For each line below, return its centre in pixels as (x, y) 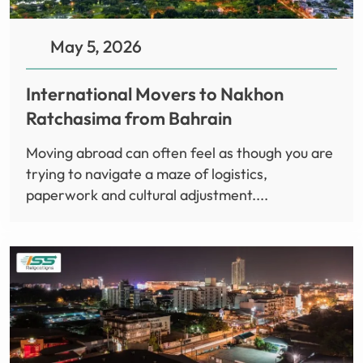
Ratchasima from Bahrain (129, 119)
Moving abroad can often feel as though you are (179, 153)
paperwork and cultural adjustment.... (147, 195)
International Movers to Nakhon (155, 94)
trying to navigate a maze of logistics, (147, 174)
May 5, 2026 (96, 47)
